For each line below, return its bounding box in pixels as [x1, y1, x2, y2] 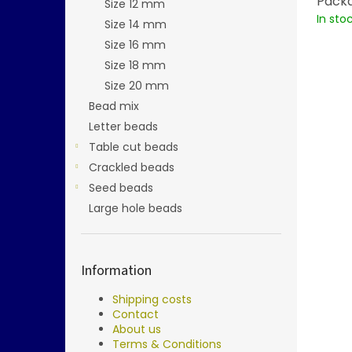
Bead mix [89, 98, 139, 114]
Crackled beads [89, 159, 174, 175]
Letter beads [89, 119, 158, 134]
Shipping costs [112, 291, 192, 307]
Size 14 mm [104, 16, 167, 32]
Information [81, 261, 152, 280]
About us [112, 321, 161, 337]
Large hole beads [89, 200, 182, 216]
